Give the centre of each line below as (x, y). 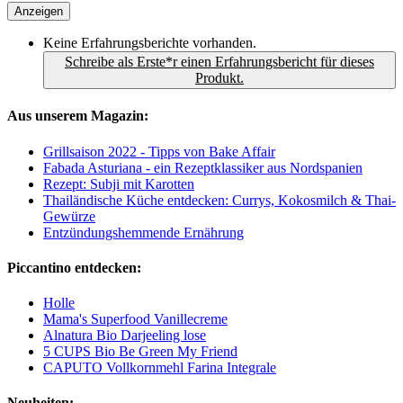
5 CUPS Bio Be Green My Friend (140, 352)
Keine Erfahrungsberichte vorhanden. (150, 43)
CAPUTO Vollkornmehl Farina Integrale (160, 368)
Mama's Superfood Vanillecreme (135, 319)
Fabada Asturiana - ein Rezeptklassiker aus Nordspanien (203, 167)
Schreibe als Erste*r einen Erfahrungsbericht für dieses (219, 62)
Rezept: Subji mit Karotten (119, 184)
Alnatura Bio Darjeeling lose (125, 336)
